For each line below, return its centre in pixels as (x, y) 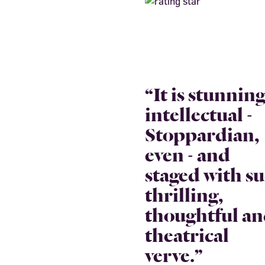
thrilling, (184, 193)
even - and (188, 153)
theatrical (187, 234)
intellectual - (199, 113)
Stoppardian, (202, 133)
